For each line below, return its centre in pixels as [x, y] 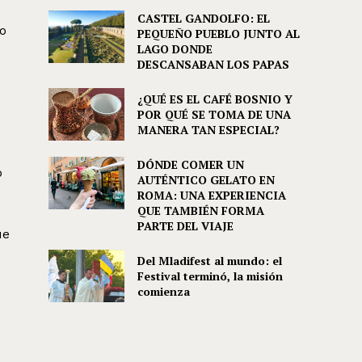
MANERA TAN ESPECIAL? [208, 129]
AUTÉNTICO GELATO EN [206, 179]
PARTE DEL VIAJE [185, 225]
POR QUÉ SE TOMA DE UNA [214, 114]
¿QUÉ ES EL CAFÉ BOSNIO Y [215, 99]
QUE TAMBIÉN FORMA [200, 210]
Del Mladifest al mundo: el [209, 261]
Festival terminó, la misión [210, 276]
